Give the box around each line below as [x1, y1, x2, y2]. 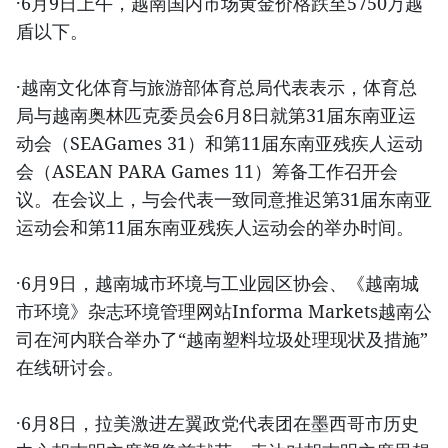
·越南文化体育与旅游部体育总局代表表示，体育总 [16, 75, 417, 100]
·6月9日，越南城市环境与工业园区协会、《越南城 [16, 271, 419, 296]
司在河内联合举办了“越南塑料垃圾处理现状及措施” [16, 327, 428, 352]
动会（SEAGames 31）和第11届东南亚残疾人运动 [16, 131, 423, 156]
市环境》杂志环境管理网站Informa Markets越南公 [16, 299, 432, 324]
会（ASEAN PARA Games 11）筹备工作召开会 [16, 159, 398, 184]
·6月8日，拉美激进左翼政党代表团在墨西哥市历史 [16, 411, 419, 436]
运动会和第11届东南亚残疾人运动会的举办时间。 [16, 215, 414, 240]
